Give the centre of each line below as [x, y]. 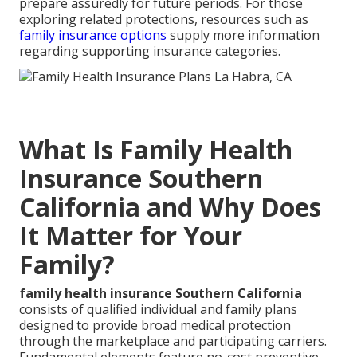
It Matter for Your [131, 235]
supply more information [243, 35]
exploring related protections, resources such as [164, 20]
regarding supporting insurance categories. [150, 51]
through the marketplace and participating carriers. [173, 341]
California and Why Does [171, 206]
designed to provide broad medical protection [155, 325]
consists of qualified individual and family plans [159, 309]
